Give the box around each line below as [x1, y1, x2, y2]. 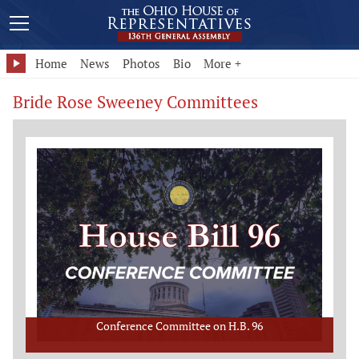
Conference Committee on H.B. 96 [96, 317, 263, 333]
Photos [123, 55, 160, 71]
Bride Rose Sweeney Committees [13, 91, 258, 113]
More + [204, 55, 241, 71]
